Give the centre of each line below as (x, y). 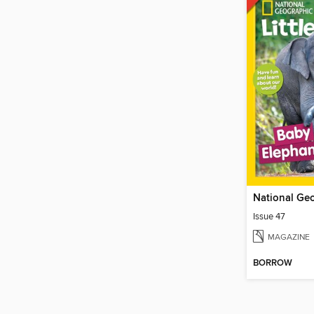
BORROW (273, 263)
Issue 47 (269, 217)
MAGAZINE (289, 237)
